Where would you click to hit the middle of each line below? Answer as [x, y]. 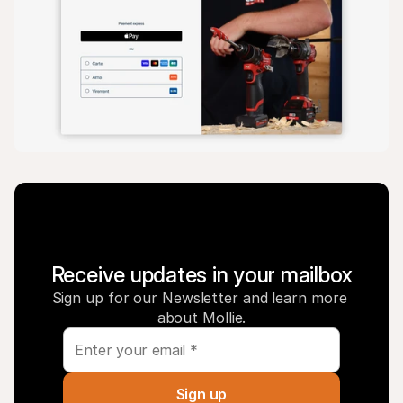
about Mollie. [201, 317]
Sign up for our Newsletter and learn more [199, 297]
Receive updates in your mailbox [201, 274]
